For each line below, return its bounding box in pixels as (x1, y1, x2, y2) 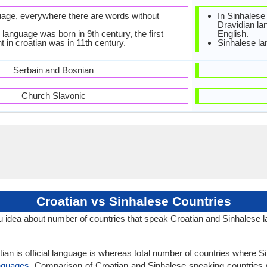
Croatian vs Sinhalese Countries (36, 194, 231, 208)
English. (218, 29, 249, 39)
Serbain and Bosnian (13, 65, 94, 75)
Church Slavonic (21, 91, 86, 101)
